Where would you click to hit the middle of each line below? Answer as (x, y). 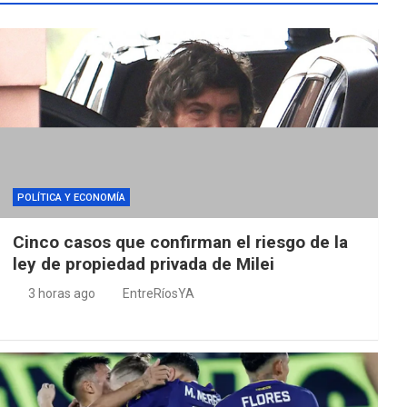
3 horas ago (62, 293)
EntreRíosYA (158, 293)
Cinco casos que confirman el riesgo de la (180, 242)
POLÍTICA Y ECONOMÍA (71, 197)
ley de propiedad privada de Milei (143, 263)
